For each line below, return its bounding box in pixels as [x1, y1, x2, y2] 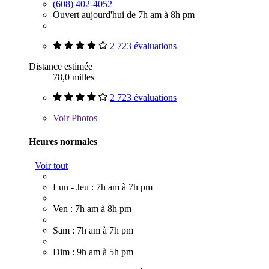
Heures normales [29, 136, 97, 147]
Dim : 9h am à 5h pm [53, 246, 133, 257]
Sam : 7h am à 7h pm [53, 225, 133, 235]
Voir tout [35, 160, 68, 171]
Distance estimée [29, 61, 92, 71]
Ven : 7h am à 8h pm [53, 203, 131, 214]
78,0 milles [53, 71, 94, 82]
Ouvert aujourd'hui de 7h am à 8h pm [53, 9, 195, 20]
